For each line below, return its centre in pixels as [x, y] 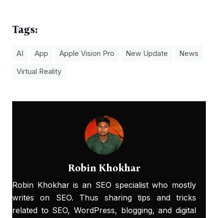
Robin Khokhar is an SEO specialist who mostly [104, 185]
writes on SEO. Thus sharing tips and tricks [104, 198]
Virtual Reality [39, 72]
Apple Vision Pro [87, 54]
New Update [147, 54]
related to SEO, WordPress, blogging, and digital [104, 210]
